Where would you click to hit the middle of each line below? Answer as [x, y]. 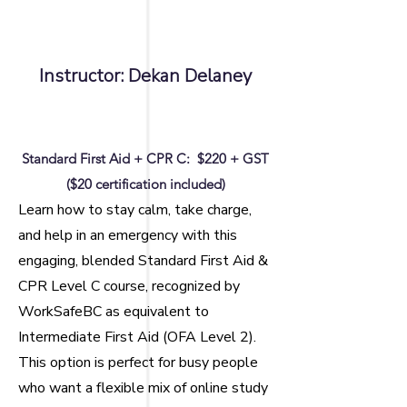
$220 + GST [233, 159]
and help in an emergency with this [128, 235]
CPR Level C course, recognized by [129, 286]
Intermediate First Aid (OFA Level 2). [137, 337]
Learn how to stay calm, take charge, [135, 210]
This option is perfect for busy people [138, 362]
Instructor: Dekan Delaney [145, 76]
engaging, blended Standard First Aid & [143, 261]
